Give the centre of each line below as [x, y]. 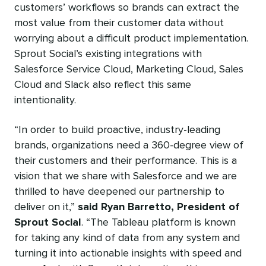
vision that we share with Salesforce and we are [126, 176]
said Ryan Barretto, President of [159, 207]
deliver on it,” [46, 207]
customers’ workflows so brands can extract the [127, 7]
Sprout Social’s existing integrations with [108, 54]
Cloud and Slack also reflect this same [103, 85]
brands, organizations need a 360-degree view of [129, 145]
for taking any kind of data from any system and [127, 238]
